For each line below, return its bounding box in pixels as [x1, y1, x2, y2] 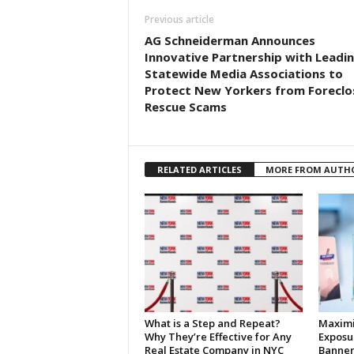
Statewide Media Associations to [144, 66, 343, 81]
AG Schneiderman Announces [144, 32, 315, 48]
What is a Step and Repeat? [144, 316, 281, 330]
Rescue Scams [144, 99, 227, 115]
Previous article [144, 13, 214, 26]
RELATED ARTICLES [156, 164, 242, 175]
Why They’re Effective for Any [144, 330, 292, 344]
